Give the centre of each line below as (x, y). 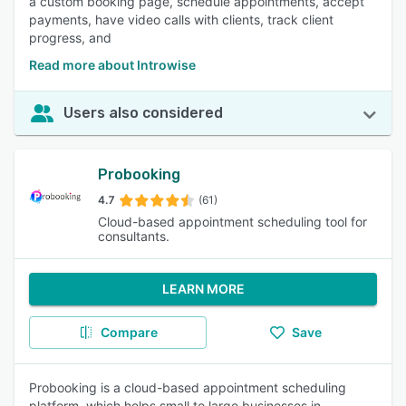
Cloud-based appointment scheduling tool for (232, 222)
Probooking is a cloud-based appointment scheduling (188, 387)
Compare (129, 332)
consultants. (134, 236)
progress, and (70, 38)
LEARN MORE (203, 289)
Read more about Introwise (112, 65)
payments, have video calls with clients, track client (181, 19)
